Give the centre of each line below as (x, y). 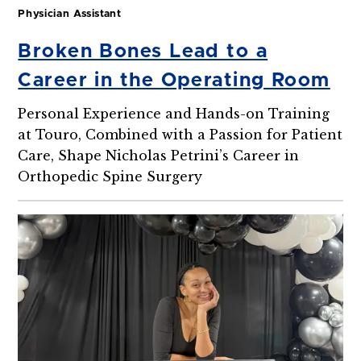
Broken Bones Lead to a (143, 51)
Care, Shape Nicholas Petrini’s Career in (159, 155)
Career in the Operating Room (174, 80)
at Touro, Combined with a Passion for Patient (180, 134)
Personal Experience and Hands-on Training (174, 113)
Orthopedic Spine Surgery (110, 176)
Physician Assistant (70, 15)
